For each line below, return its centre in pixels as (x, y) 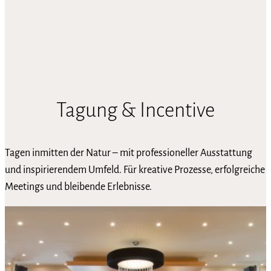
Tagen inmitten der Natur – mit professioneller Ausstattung (129, 153)
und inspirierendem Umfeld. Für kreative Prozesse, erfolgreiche (135, 170)
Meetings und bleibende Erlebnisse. (78, 187)
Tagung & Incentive (135, 110)
